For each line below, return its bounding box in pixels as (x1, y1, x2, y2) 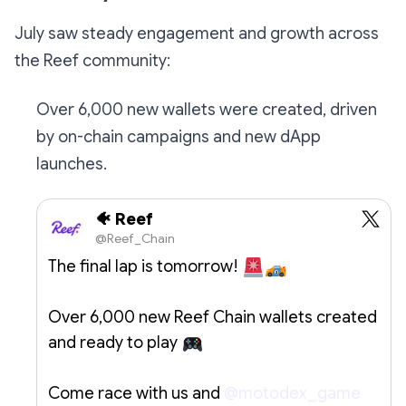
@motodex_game (224, 382, 361, 403)
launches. (36, 154, 107, 175)
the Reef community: (14, 51, 170, 72)
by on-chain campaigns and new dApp (36, 127, 321, 148)
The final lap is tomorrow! (48, 256, 242, 276)
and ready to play (48, 332, 181, 353)
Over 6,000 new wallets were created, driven (36, 100, 377, 121)
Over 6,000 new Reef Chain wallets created (48, 306, 377, 327)
